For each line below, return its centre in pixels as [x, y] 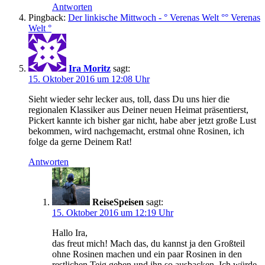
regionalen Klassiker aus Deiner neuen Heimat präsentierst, [138, 110]
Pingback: [48, 18]
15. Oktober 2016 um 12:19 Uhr [113, 213]
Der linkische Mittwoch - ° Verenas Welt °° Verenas [164, 18]
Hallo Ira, [70, 233]
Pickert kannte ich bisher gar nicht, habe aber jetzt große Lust [142, 121]
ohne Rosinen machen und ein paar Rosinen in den [147, 254]
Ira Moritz [90, 69]
